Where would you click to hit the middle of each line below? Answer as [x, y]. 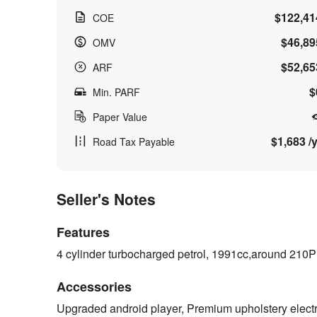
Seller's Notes [106, 199]
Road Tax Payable [134, 142]
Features [83, 232]
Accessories [94, 287]
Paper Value [120, 117]
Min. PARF [116, 92]
